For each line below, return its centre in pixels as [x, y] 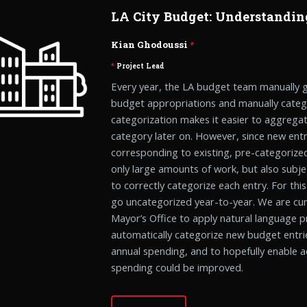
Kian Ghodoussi [151, 45]
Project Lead [143, 65]
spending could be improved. [177, 267]
